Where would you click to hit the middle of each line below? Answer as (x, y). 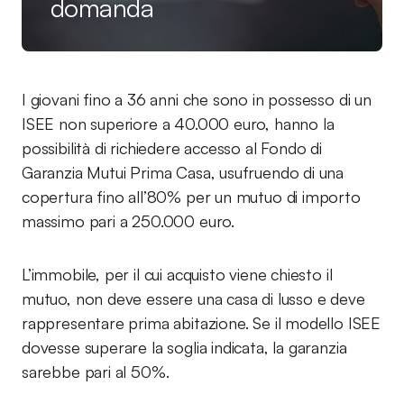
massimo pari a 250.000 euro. (128, 221)
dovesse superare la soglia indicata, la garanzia (184, 347)
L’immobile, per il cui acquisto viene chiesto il (177, 274)
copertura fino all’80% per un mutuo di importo (191, 197)
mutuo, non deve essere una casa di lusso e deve (193, 298)
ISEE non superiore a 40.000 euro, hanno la (178, 124)
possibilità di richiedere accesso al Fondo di (172, 148)
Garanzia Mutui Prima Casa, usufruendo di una (183, 172)
